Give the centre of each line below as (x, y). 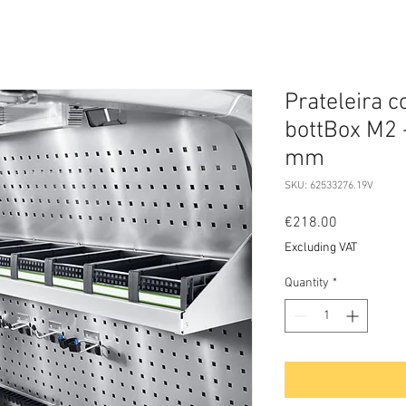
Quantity (307, 283)
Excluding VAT (321, 248)
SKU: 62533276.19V (329, 186)
